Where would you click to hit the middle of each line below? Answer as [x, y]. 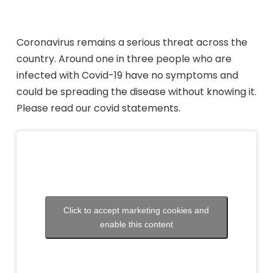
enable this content [136, 224]
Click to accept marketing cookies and [136, 210]
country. [36, 59]
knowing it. [231, 92]
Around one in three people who [135, 59]
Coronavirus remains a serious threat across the [132, 42]
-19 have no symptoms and [173, 75]
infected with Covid [62, 75]
